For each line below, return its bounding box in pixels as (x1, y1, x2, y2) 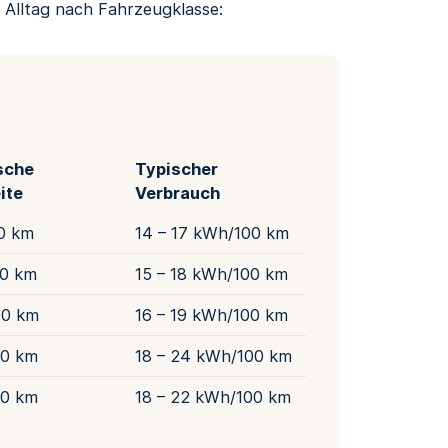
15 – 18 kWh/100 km (134, 263, 288, 284)
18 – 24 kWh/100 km (134, 345, 292, 366)
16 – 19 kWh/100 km (134, 304, 288, 325)
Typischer (134, 158, 218, 179)
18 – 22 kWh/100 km (134, 386, 291, 407)
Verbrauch (134, 182, 220, 203)
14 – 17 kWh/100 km (134, 222, 289, 243)
